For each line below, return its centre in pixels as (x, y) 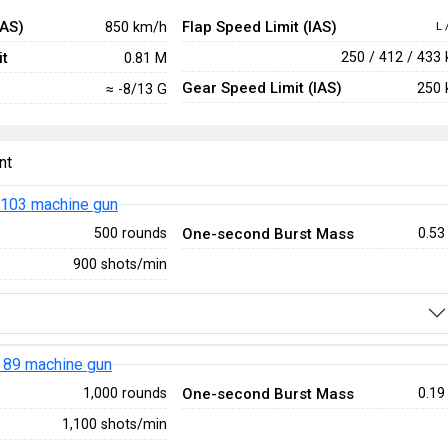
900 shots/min (119, 264)
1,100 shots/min (114, 424)
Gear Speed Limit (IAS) (261, 88)
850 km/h (135, 26)
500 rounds (130, 233)
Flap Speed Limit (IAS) (259, 27)
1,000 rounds (124, 393)
